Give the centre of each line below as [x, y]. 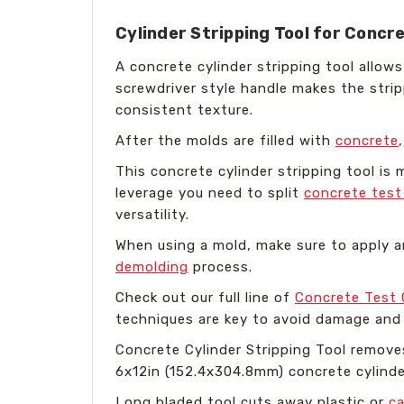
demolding [152, 266]
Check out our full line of [205, 297]
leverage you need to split [210, 193]
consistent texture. [184, 110]
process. [220, 266]
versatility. [152, 214]
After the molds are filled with [225, 140]
